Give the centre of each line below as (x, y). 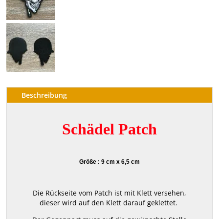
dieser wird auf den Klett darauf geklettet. (109, 202)
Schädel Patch (109, 129)
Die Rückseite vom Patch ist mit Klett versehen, (109, 193)
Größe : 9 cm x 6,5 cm (109, 162)
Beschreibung (44, 95)
